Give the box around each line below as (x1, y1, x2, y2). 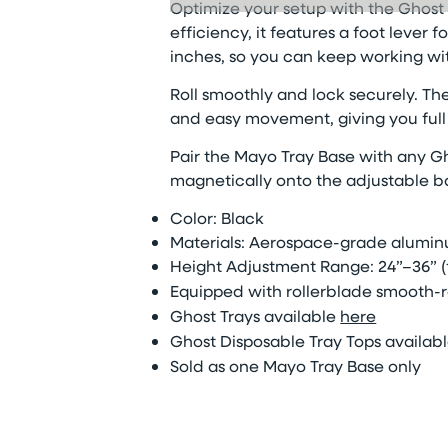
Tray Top (309, 330, 375, 352)
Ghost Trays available (170, 305, 341, 327)
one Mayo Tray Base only (225, 355, 422, 377)
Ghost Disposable (170, 330, 310, 352)
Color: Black (170, 207, 265, 229)
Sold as (170, 355, 226, 377)
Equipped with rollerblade (170, 280, 377, 302)
